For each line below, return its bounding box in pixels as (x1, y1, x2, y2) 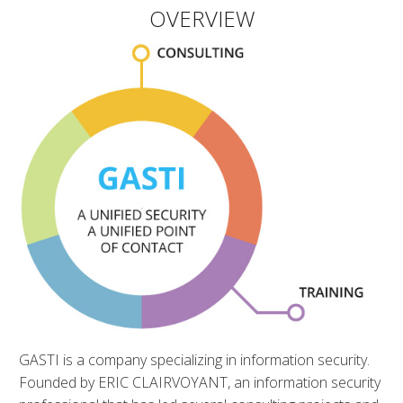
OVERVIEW (148, 3, 255, 33)
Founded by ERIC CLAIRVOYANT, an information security (18, 372, 381, 392)
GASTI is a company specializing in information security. (18, 349, 370, 370)
